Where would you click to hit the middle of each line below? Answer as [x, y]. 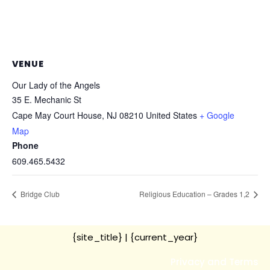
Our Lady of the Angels [56, 85]
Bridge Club [39, 194]
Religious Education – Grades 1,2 [195, 194]
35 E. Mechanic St [47, 100]
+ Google [217, 115]
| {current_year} [160, 237]
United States [171, 115]
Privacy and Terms [215, 262]
